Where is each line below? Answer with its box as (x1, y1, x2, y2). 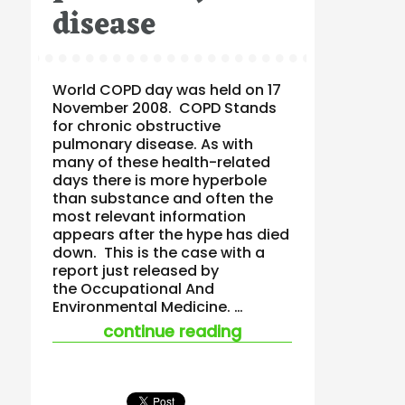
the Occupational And (52, 278, 215, 299)
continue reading (103, 319, 242, 343)
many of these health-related (52, 151, 271, 173)
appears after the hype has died (52, 223, 290, 245)
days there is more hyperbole (52, 169, 268, 191)
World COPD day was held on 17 (52, 79, 282, 100)
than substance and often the (52, 187, 274, 209)
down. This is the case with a (52, 241, 266, 263)
